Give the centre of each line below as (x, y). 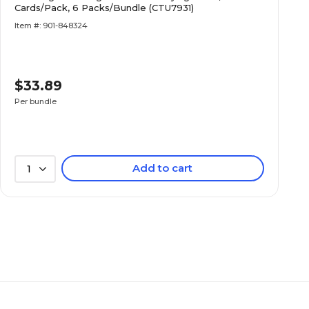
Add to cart (163, 168)
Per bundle (36, 101)
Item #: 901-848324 (51, 26)
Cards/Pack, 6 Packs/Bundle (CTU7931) (104, 8)
